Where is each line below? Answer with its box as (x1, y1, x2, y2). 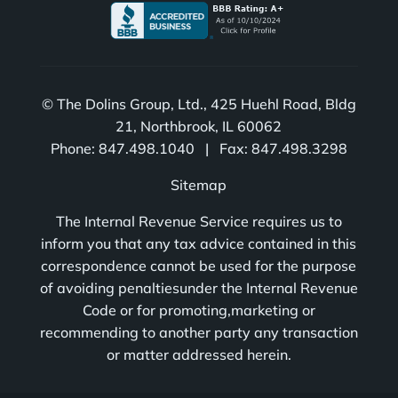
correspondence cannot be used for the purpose (41, 257, 357, 275)
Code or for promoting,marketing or (82, 301, 315, 320)
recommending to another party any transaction (39, 323, 358, 342)
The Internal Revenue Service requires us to (55, 212, 342, 231)
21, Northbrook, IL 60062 (115, 117, 283, 136)
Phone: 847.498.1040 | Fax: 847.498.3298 (50, 139, 347, 158)
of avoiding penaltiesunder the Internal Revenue (39, 279, 358, 298)
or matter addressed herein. (106, 346, 291, 364)
